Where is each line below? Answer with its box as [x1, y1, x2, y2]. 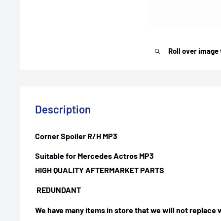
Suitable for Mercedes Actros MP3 [35, 151, 154, 161]
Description [35, 102, 91, 115]
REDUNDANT [35, 185, 81, 195]
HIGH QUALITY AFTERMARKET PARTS [35, 165, 164, 175]
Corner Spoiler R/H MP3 [35, 131, 117, 141]
